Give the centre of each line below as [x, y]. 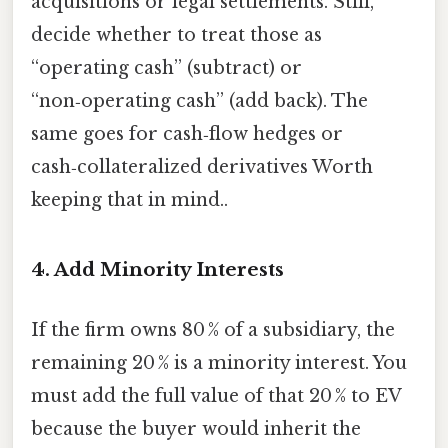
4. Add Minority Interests [157, 270]
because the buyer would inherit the [196, 428]
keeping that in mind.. [129, 199]
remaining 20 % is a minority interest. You [219, 362]
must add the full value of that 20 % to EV [216, 395]
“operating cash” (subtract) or [166, 67]
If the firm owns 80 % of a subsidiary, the [213, 329]
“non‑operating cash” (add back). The [199, 100]
